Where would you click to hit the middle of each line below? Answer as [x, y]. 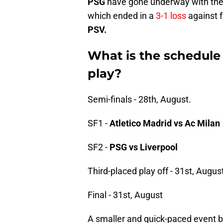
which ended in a [122, 16]
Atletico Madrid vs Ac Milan [165, 123]
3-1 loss [171, 16]
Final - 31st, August [125, 195]
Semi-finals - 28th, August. [139, 100]
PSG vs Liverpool [144, 147]
